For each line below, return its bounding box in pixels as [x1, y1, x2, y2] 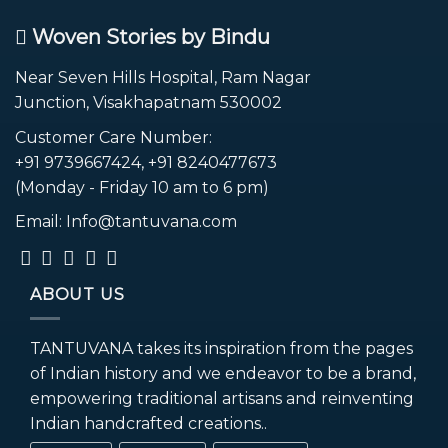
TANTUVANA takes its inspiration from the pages [30, 339, 413, 359]
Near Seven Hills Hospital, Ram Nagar [15, 68, 311, 88]
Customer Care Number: [15, 127, 212, 147]
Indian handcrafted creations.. [30, 414, 267, 434]
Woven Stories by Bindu [27, 25, 270, 50]
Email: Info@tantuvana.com [15, 212, 237, 232]
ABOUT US [30, 284, 125, 304]
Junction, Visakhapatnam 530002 [15, 93, 282, 113]
